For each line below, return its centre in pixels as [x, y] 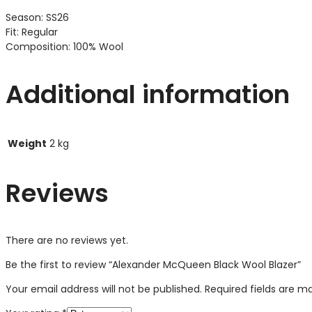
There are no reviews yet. [67, 240]
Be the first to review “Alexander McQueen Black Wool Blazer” [153, 264]
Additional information [148, 95]
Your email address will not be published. [104, 289]
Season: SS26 [37, 18]
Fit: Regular [32, 32]
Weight [27, 144]
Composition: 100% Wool [64, 47]
